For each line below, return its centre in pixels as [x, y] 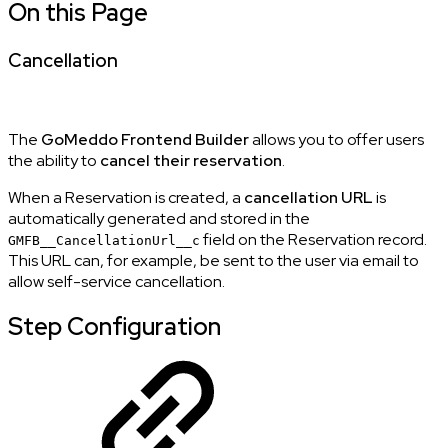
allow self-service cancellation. [116, 281]
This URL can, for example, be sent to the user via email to [213, 260]
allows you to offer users [336, 139]
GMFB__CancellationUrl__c [104, 240]
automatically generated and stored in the [159, 218]
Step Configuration [114, 327]
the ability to [54, 160]
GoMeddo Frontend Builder [145, 139]
